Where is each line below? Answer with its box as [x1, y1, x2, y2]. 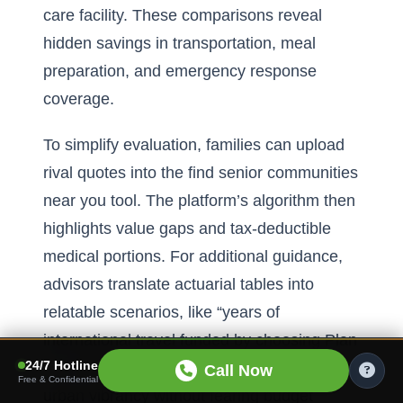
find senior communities [188, 164, 358, 182]
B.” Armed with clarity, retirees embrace [43, 359, 325, 377]
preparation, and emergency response [43, 62, 317, 80]
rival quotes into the [43, 164, 188, 182]
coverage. [43, 90, 114, 108]
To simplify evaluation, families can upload [43, 136, 345, 154]
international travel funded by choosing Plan [43, 331, 357, 349]
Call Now [203, 362, 273, 380]
